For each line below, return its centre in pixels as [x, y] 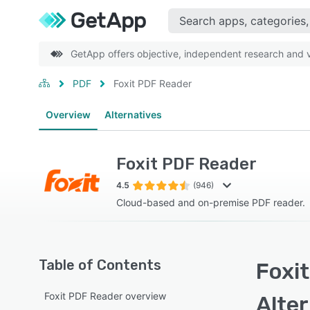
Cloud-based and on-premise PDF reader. [211, 202]
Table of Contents [100, 265]
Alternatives [133, 115]
